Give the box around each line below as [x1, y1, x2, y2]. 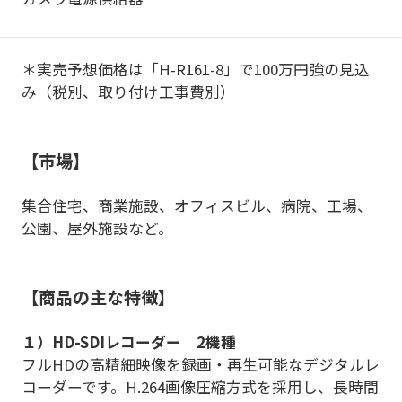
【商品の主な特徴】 [21, 284, 175, 310]
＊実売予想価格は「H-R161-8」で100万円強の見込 [21, 58, 370, 81]
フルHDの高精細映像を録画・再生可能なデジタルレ [21, 354, 380, 376]
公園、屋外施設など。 [21, 217, 173, 240]
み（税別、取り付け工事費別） [21, 81, 235, 103]
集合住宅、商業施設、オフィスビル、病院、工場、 [21, 195, 372, 217]
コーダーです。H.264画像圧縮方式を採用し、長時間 [21, 376, 379, 398]
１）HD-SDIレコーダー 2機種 [21, 331, 236, 354]
